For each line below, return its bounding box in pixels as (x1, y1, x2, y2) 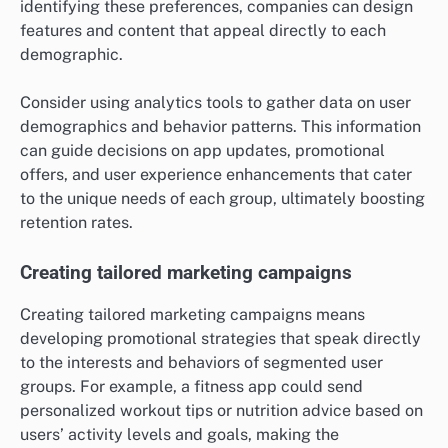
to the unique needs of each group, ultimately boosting (20, 188, 425, 208)
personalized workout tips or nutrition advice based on (20, 400, 423, 420)
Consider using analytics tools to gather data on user (20, 92, 411, 112)
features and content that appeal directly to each (20, 20, 386, 40)
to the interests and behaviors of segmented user (20, 352, 383, 372)
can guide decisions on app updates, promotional (20, 140, 385, 160)
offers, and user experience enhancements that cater (20, 164, 412, 184)
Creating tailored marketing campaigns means (20, 304, 365, 324)
